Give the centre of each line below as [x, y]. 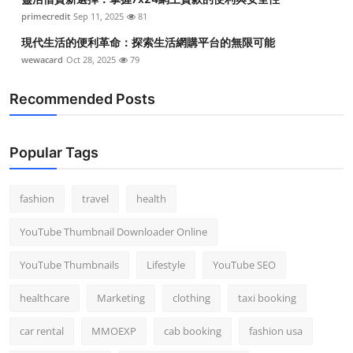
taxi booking [267, 298]
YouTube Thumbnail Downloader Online [113, 232]
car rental [42, 331]
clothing [191, 298]
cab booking [193, 331]
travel [95, 199]
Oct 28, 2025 [91, 60]
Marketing [121, 298]
